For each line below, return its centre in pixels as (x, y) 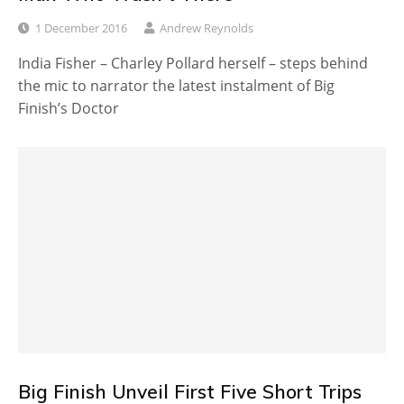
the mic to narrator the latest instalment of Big (176, 85)
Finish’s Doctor (69, 108)
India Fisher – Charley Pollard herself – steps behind (193, 63)
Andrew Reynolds (207, 28)
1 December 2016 (81, 28)
